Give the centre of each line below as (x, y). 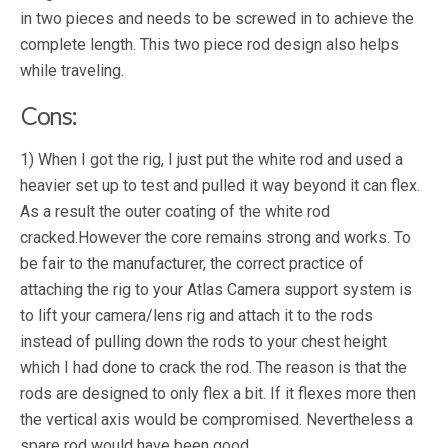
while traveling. (72, 71)
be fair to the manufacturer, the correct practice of (192, 264)
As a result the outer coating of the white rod (175, 212)
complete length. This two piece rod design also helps (209, 45)
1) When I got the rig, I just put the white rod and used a (211, 160)
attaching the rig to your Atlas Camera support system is (216, 290)
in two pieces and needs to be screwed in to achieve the (217, 19)
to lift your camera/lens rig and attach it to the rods (196, 316)
